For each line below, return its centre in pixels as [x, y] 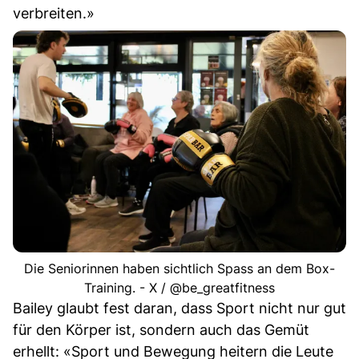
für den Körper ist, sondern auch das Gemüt [161, 330]
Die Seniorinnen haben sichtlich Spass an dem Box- [179, 269]
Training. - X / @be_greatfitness [179, 288]
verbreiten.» [54, 13]
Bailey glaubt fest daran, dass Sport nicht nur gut [179, 309]
